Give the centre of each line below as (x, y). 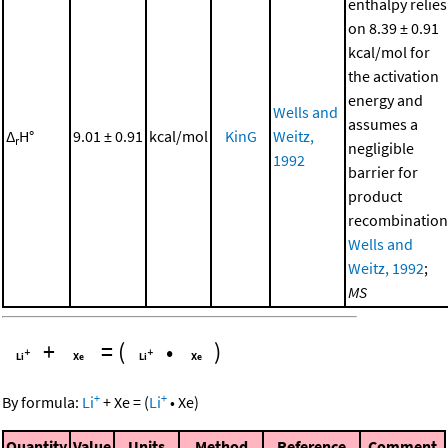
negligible (381, 147)
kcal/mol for (389, 51)
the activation (393, 75)
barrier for (383, 171)
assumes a (383, 123)
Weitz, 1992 (386, 267)
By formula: (42, 401)
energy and (385, 99)
